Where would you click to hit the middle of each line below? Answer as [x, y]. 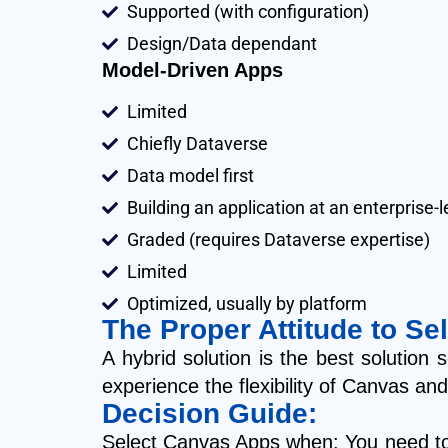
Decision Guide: [209, 414]
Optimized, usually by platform [247, 304]
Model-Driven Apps [192, 70]
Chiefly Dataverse [197, 144]
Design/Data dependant [222, 44]
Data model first [190, 176]
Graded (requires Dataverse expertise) [278, 240]
